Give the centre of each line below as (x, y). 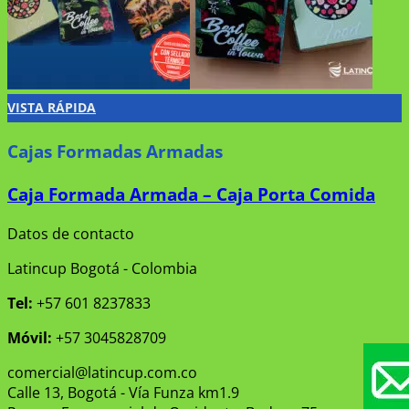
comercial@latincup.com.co (102, 372)
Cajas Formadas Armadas (115, 152)
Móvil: (30, 337)
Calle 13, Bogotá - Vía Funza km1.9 (123, 392)
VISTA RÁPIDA (52, 108)
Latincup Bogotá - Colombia (102, 268)
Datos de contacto (71, 233)
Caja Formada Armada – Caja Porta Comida (191, 194)
